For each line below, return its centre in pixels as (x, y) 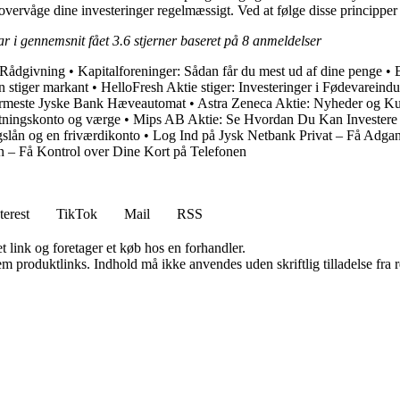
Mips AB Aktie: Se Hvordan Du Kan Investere (265, 120)
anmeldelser (285, 41)
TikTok (77, 214)
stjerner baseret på (186, 41)
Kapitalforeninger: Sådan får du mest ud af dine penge (230, 71)
